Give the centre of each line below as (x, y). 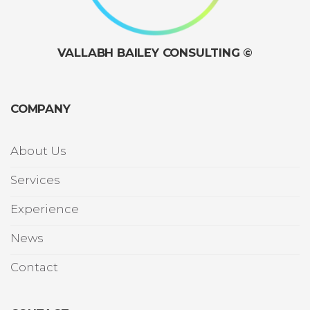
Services (35, 180)
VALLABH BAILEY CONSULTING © (155, 53)
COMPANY (40, 108)
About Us (38, 151)
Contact (34, 267)
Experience (45, 209)
